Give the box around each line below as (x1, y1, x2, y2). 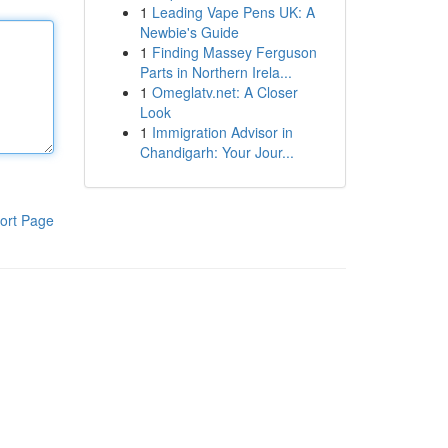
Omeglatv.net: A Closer (151, 82, 298, 102)
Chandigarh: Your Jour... (139, 142, 294, 162)
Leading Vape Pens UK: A (151, 2, 315, 22)
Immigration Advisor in (151, 122, 293, 142)
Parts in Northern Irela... (139, 62, 292, 82)
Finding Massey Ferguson (151, 42, 317, 62)
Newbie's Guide (139, 22, 239, 42)
